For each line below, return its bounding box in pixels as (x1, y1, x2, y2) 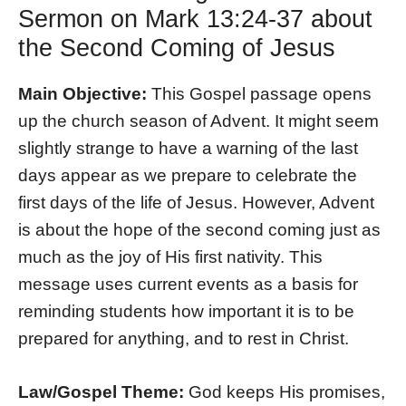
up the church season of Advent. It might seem (18, 111, 379, 131)
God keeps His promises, (188, 382, 385, 402)
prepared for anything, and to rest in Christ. (18, 329, 349, 349)
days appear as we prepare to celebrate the (18, 166, 357, 186)
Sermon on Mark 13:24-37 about (18, 5, 372, 34)
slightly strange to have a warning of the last (18, 139, 358, 159)
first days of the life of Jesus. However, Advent (18, 193, 374, 213)
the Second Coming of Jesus (18, 34, 335, 63)
